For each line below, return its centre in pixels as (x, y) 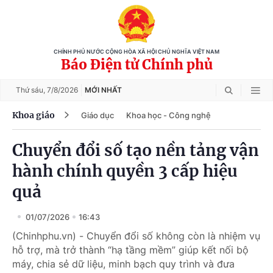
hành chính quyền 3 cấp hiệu (125, 171)
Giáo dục (97, 115)
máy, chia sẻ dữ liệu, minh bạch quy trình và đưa (123, 264)
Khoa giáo (34, 115)
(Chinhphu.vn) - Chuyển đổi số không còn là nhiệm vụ (136, 236)
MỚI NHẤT (103, 90)
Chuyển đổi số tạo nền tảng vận (136, 150)
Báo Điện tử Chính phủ (136, 65)
